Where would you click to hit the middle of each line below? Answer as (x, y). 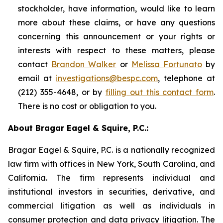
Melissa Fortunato (167, 64)
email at (37, 78)
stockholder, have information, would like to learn (116, 8)
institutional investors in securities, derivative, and (111, 192)
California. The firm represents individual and (111, 178)
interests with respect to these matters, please (116, 50)
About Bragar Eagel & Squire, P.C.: (78, 128)
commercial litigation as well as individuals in (111, 206)
